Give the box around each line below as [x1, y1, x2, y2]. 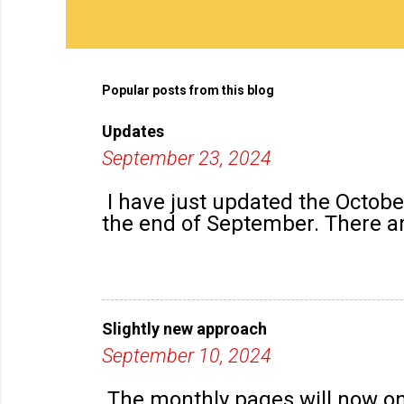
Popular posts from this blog [101, 83, 274, 98]
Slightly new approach [101, 319, 267, 339]
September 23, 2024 [101, 147, 271, 170]
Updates [101, 122, 164, 142]
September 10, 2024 [101, 344, 271, 368]
